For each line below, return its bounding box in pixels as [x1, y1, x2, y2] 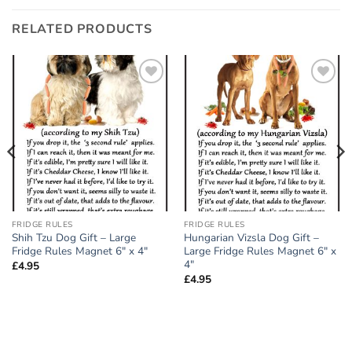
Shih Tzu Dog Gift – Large [11, 230, 136, 246]
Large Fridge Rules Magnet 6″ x [183, 244, 336, 259]
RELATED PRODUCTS [12, 20, 152, 38]
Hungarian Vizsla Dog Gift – [183, 230, 319, 246]
